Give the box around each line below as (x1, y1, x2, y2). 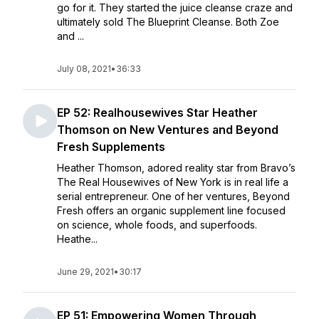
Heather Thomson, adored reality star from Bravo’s (57, 162, 296, 174)
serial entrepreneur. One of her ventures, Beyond (57, 190, 290, 202)
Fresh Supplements (57, 140, 165, 154)
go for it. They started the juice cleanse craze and (57, 1, 293, 14)
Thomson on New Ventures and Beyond (57, 122, 278, 137)
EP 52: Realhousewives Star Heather (57, 105, 258, 120)
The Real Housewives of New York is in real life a (57, 176, 288, 188)
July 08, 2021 (57, 63, 111, 74)
